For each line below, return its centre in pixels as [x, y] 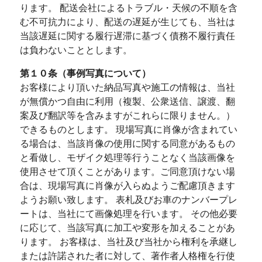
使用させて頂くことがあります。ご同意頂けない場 [127, 172]
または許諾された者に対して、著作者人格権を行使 [127, 256]
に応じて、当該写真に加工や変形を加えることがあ [127, 228]
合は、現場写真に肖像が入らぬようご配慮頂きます [127, 186]
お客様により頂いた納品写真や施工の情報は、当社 [127, 87]
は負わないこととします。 [76, 50]
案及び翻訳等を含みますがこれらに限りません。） [127, 116]
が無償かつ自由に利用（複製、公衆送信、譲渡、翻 [127, 101]
